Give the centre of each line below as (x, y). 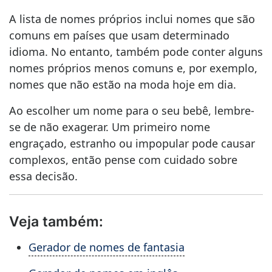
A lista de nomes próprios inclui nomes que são (132, 19)
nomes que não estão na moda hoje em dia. (123, 84)
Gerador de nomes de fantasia (107, 247)
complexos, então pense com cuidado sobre (123, 160)
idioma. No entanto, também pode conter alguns (136, 52)
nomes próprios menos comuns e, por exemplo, (133, 68)
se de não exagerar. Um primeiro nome (110, 127)
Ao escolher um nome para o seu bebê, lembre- (132, 110)
